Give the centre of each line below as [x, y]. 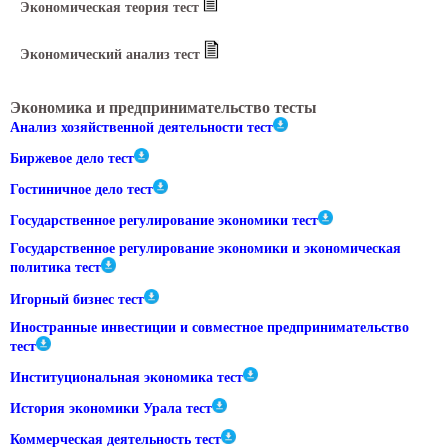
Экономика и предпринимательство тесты [163, 107]
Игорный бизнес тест [77, 299]
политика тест [55, 268]
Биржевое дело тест [72, 159]
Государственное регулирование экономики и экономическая [205, 249]
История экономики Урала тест [111, 409]
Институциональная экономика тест [126, 378]
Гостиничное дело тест [81, 190]
